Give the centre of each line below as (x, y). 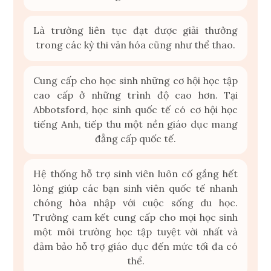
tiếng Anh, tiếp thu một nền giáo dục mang (135, 124)
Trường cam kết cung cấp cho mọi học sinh (135, 217)
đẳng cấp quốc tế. (135, 138)
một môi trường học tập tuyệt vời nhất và (135, 232)
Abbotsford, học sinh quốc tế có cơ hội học (135, 109)
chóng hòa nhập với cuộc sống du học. (135, 203)
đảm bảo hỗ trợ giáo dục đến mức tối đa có (135, 247)
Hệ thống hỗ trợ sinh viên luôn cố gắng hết (135, 174)
